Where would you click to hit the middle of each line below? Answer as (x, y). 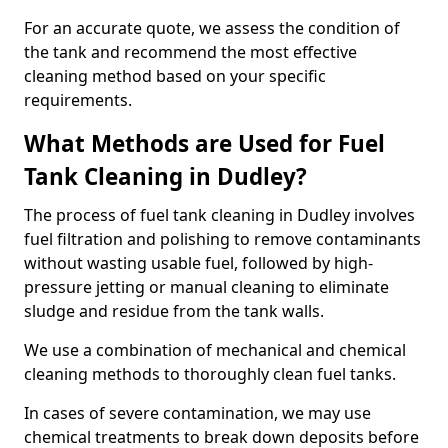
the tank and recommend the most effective (190, 52)
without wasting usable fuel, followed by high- (198, 263)
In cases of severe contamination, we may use (197, 413)
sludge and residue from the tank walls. (176, 311)
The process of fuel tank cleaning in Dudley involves (219, 215)
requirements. (78, 100)
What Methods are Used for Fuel (204, 143)
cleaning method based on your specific (175, 76)
